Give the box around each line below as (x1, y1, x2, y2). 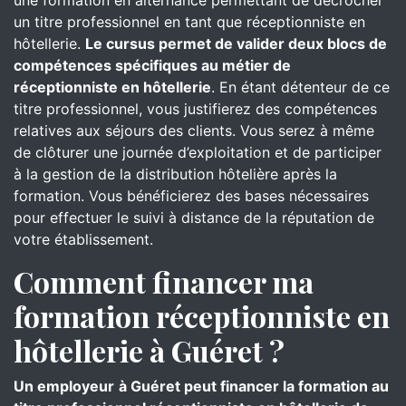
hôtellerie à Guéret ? (14, 331, 285, 370)
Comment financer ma (14, 262, 314, 301)
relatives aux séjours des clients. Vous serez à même (14, 121, 374, 140)
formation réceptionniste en (14, 296, 390, 335)
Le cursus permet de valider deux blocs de (85, 34, 387, 53)
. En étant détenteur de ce (211, 78, 390, 96)
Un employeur (14, 377, 114, 395)
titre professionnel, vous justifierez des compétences (14, 100, 377, 118)
